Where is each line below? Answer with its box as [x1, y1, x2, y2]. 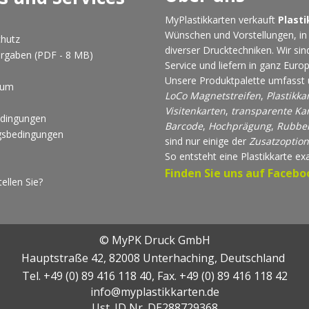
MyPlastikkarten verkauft [165, 13, 278, 27]
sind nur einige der [165, 134, 249, 148]
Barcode [165, 119, 203, 133]
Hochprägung [208, 119, 271, 133]
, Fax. [151, 268, 179, 284]
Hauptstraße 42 [21, 250, 103, 266]
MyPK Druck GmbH [111, 232, 210, 248]
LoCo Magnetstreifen [165, 89, 261, 103]
